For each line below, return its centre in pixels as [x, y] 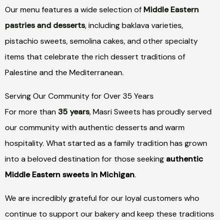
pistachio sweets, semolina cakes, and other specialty [101, 41]
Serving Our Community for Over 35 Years [79, 96]
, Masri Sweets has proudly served [151, 112]
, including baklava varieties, [134, 26]
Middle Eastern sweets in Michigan [70, 175]
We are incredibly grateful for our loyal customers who [102, 198]
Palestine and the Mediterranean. [64, 73]
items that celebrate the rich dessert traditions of [95, 57]
